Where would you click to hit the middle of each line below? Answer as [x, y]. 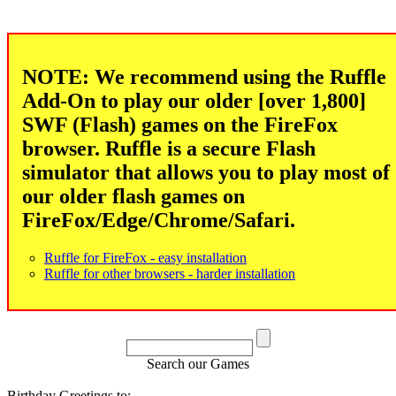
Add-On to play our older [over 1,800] [194, 100]
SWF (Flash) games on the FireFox [180, 124]
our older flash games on [133, 196]
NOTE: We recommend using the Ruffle [204, 76]
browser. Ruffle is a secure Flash [169, 148]
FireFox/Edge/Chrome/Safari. [159, 220]
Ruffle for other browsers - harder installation [170, 273]
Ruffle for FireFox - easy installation [145, 257]
